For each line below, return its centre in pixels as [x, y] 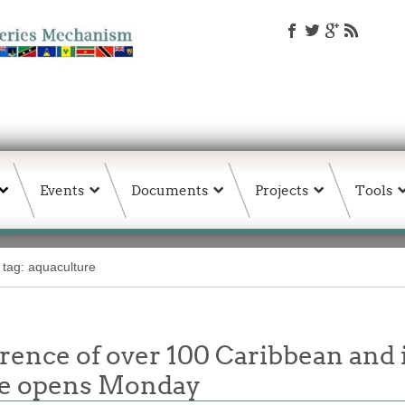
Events [62, 190]
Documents [170, 190]
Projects [282, 190]
